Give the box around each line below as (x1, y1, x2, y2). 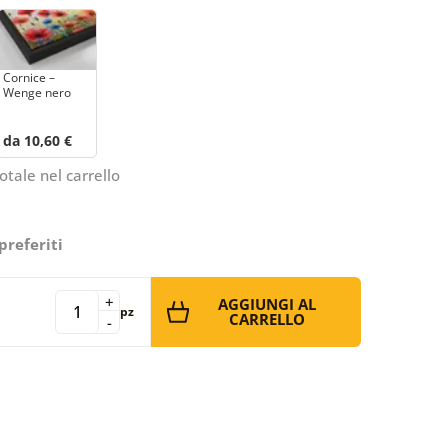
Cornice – (3, 68, 55, 86)
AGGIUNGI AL (218, 293, 316, 314)
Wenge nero (3, 83, 71, 101)
